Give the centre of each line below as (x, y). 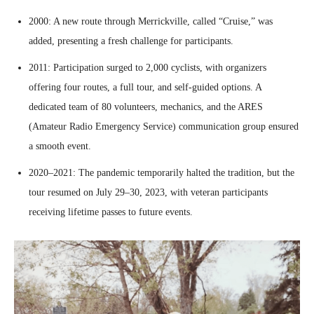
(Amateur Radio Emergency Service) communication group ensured (164, 126)
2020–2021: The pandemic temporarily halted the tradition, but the (162, 172)
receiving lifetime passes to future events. (111, 212)
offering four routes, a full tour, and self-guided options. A (145, 87)
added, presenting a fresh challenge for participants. (131, 41)
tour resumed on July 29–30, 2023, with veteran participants (148, 192)
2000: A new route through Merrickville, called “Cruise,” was (151, 21)
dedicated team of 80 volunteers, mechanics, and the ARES (146, 107)
